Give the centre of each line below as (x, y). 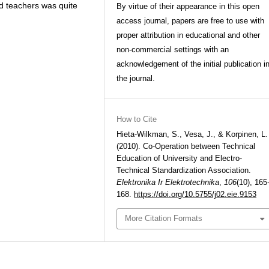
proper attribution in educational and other (188, 35)
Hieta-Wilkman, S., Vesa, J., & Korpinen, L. (192, 134)
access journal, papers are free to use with (190, 21)
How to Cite (137, 119)
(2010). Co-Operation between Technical (186, 146)
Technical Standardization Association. (184, 170)
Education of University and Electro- (179, 158)
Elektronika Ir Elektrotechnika (168, 182)
